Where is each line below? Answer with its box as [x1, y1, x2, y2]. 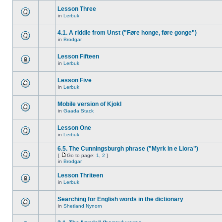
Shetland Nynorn [63, 203, 102, 209]
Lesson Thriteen [57, 172, 103, 179]
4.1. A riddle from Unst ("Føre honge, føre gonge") [57, 29, 197, 36]
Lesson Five [57, 77, 92, 84]
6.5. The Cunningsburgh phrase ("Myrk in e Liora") [57, 145, 198, 152]
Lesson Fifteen [57, 53, 99, 60]
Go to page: [67, 153, 96, 158]
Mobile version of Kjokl [57, 101, 121, 108]
